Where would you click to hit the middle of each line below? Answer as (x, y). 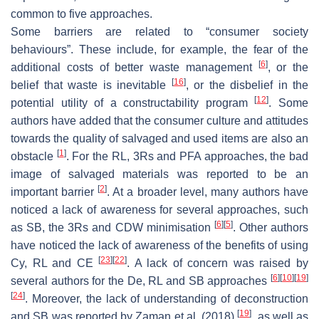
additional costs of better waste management (135, 67)
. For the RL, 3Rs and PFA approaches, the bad (187, 156)
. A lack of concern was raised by (218, 263)
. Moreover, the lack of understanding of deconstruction (167, 298)
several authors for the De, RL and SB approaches (141, 281)
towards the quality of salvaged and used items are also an (159, 138)
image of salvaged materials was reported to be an (159, 174)
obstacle (34, 156)
